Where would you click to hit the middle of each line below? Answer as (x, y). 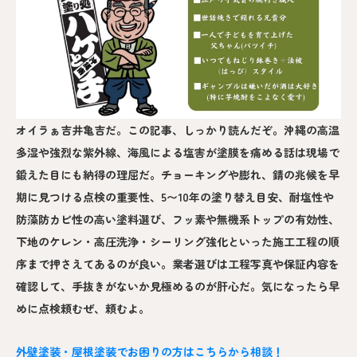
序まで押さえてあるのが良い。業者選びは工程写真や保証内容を (178, 263)
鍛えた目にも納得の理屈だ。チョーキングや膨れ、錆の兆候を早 (178, 174)
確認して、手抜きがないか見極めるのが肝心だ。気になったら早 (178, 286)
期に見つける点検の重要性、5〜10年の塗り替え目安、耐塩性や (175, 196)
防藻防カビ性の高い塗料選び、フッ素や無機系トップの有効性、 (178, 219)
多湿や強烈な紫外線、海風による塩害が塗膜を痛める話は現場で (178, 152)
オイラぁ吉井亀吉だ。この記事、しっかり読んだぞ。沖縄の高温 (178, 129)
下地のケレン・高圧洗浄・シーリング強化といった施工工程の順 (178, 241)
